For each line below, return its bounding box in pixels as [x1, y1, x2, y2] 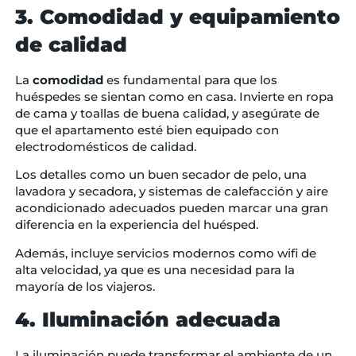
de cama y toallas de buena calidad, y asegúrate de [14, 106, 319, 122]
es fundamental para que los [103, 72, 277, 88]
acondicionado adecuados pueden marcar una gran [14, 200, 328, 216]
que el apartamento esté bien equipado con [14, 122, 279, 138]
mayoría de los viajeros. [14, 278, 155, 294]
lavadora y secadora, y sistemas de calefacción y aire [14, 184, 328, 199]
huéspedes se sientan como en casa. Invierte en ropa [14, 89, 334, 105]
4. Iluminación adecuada [14, 308, 281, 332]
